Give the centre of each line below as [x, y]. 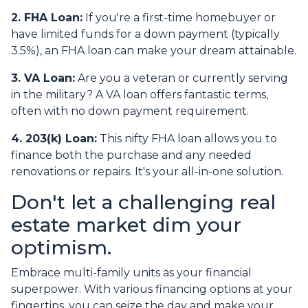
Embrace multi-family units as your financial [131, 273]
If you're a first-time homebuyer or [179, 18]
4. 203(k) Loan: [54, 139]
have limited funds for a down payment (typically [145, 34]
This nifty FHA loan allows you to [187, 139]
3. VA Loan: [43, 78]
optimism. [61, 248]
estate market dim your [126, 225]
